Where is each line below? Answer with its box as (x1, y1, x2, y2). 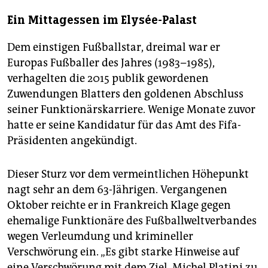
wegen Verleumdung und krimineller (7, 229, 193, 243)
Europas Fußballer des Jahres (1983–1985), (7, 56, 215, 69)
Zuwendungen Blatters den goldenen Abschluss (7, 87, 243, 100)
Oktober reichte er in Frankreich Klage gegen (7, 198, 231, 212)
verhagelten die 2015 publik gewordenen (7, 71, 209, 85)
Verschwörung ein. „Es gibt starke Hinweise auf (7, 245, 239, 258)
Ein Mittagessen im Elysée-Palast (7, 12, 197, 28)
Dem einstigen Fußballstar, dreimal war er (7, 40, 220, 54)
